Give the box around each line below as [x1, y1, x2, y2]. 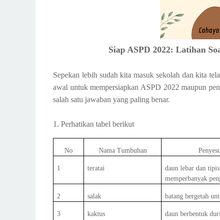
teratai [87, 165, 105, 172]
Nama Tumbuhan [98, 147, 147, 154]
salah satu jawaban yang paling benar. [53, 95, 170, 104]
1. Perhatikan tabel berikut [53, 120, 136, 128]
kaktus [87, 210, 106, 218]
